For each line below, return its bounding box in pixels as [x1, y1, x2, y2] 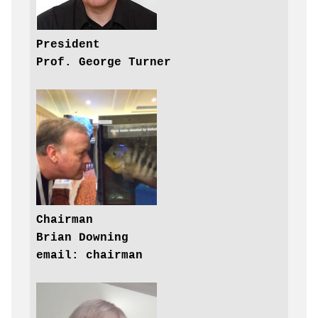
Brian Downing [35, 231, 128, 244]
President [35, 38, 100, 51]
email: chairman [35, 248, 143, 262]
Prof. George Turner [35, 55, 171, 69]
